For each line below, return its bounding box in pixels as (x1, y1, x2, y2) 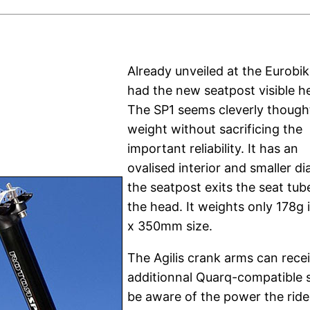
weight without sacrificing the (127, 122, 302, 137)
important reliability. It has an (127, 141, 298, 156)
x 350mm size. (127, 219, 212, 234)
